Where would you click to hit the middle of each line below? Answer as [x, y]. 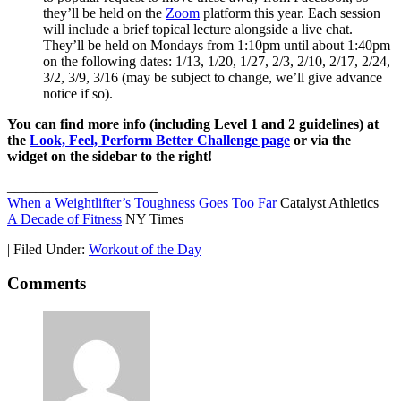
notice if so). [78, 93]
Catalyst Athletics [328, 202]
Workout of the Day [145, 249]
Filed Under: [51, 249]
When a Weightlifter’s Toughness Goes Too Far [142, 202]
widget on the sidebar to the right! [110, 156]
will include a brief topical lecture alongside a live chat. [198, 29]
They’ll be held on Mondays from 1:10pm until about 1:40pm [217, 45]
